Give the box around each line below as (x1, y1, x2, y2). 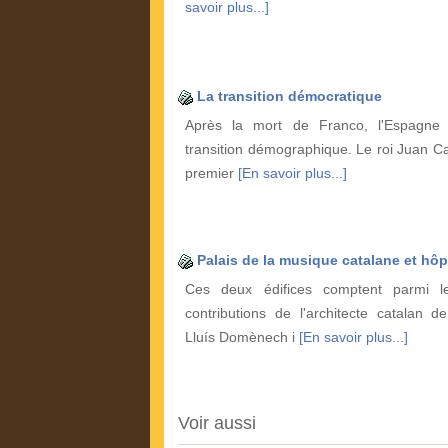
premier (185, 165, 238, 182)
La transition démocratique (197, 88, 382, 105)
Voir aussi (178, 413, 256, 434)
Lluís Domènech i (185, 329, 299, 346)
